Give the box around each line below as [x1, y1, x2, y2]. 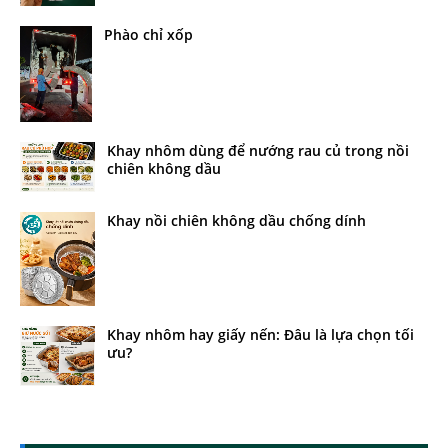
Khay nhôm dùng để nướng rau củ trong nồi [107, 140, 409, 160]
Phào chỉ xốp [104, 24, 193, 44]
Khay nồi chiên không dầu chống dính [107, 210, 366, 230]
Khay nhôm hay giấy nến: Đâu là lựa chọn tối [107, 324, 414, 344]
